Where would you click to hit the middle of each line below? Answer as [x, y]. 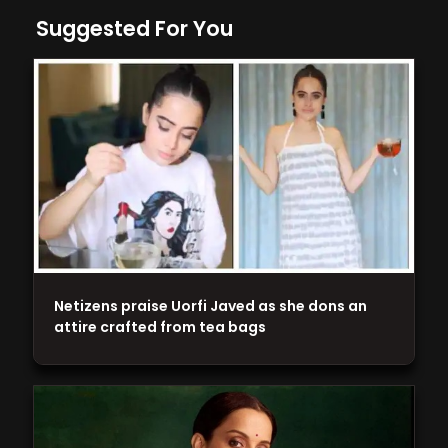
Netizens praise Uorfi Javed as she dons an [211, 305]
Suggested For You [135, 29]
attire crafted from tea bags [160, 326]
